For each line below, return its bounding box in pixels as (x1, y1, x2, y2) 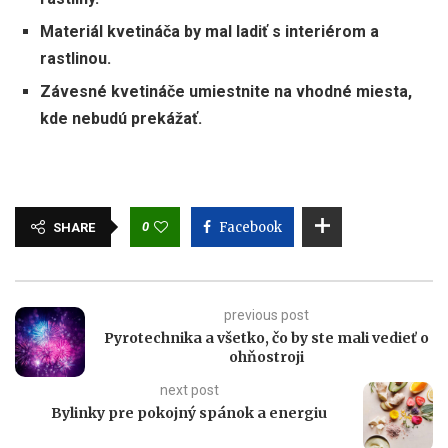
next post (159, 381, 219, 398)
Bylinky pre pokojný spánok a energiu (51, 403, 327, 422)
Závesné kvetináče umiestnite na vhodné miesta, (40, 81, 412, 101)
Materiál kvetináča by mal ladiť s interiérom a (40, 21, 379, 41)
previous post (224, 306, 309, 323)
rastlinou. (40, 48, 111, 68)
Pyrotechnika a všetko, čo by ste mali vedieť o (104, 328, 429, 347)
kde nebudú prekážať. (40, 108, 202, 128)
